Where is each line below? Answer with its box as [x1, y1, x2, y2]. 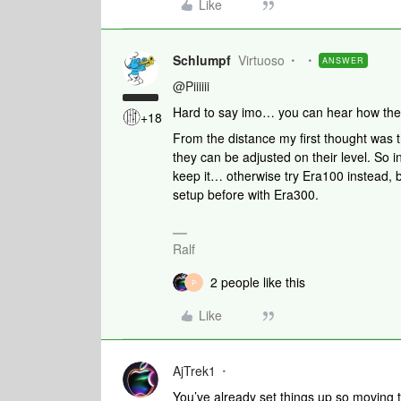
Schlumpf [173, 51, 231, 70]
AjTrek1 [173, 362, 216, 380]
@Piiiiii [173, 77, 209, 96]
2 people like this [210, 273, 305, 292]
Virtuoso [238, 51, 285, 70]
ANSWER [322, 55, 364, 67]
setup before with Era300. [173, 185, 322, 204]
